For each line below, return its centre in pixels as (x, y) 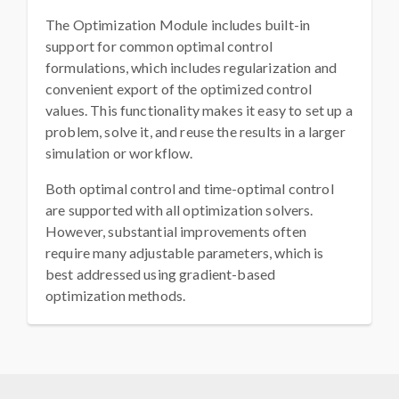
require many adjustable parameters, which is (185, 253)
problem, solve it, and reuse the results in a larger (195, 132)
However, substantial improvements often (176, 232)
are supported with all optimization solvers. (179, 210)
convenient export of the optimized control (179, 89)
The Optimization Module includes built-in (178, 25)
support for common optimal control (159, 46)
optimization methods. (116, 296)
